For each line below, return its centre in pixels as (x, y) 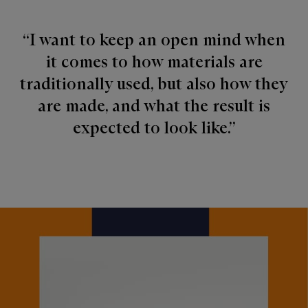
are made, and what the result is (154, 106)
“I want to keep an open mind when (154, 40)
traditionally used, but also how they (154, 84)
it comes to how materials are (154, 62)
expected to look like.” (154, 128)
